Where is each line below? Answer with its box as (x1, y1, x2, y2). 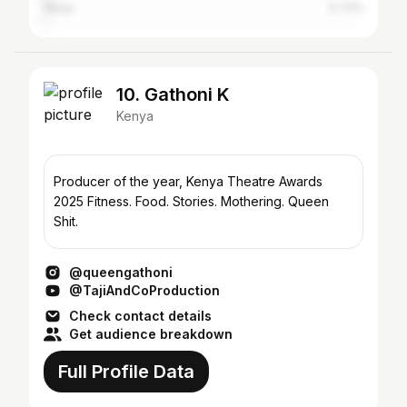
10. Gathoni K (116, 84, 230, 105)
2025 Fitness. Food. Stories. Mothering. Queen (54, 194, 329, 209)
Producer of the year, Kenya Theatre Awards (54, 174, 323, 189)
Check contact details (69, 308, 212, 323)
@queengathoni (69, 264, 173, 280)
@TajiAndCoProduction (69, 283, 220, 298)
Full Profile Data (58, 361, 194, 382)
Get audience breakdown (69, 326, 233, 342)
